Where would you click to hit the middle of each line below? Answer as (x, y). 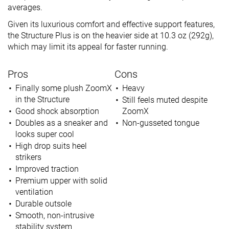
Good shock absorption (57, 111)
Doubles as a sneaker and (61, 123)
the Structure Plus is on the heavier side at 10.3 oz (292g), (111, 36)
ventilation (34, 192)
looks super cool (45, 134)
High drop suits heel (51, 146)
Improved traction (47, 169)
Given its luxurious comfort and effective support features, (111, 25)
